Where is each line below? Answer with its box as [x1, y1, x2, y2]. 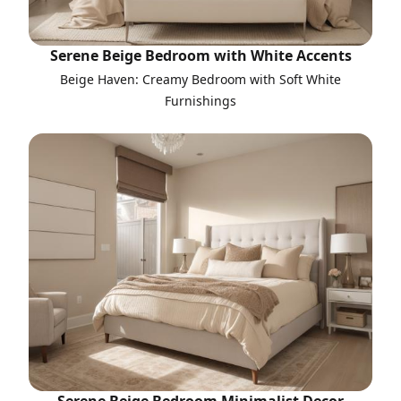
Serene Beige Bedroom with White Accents [49, 46, 352, 65]
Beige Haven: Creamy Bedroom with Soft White [60, 71, 341, 88]
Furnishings [165, 92, 236, 109]
